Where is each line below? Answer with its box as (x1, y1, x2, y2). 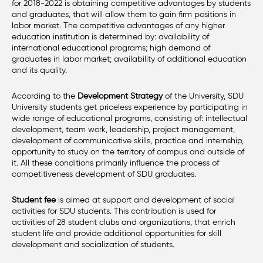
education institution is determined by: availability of (12, 31, 209, 42)
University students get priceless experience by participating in (12, 102, 248, 113)
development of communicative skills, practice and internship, (12, 136, 244, 146)
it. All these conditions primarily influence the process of (12, 158, 219, 168)
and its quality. (12, 65, 69, 75)
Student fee (12, 195, 56, 205)
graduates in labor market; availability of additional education (12, 53, 247, 64)
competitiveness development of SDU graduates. (12, 169, 198, 180)
